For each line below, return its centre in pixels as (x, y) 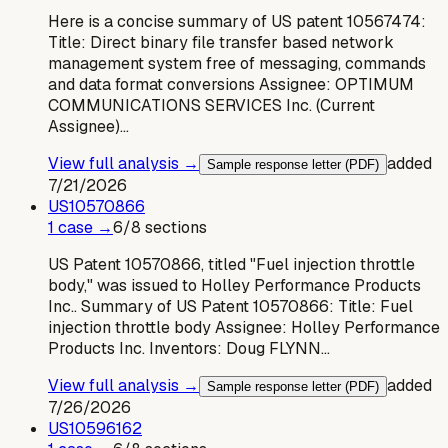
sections (174, 227)
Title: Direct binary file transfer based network (221, 42)
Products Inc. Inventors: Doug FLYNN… (189, 348)
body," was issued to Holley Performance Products (234, 285)
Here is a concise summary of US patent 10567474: (237, 21)
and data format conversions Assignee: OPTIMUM (231, 84)
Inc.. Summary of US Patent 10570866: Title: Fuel (230, 306)
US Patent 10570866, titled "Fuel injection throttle (231, 264)
